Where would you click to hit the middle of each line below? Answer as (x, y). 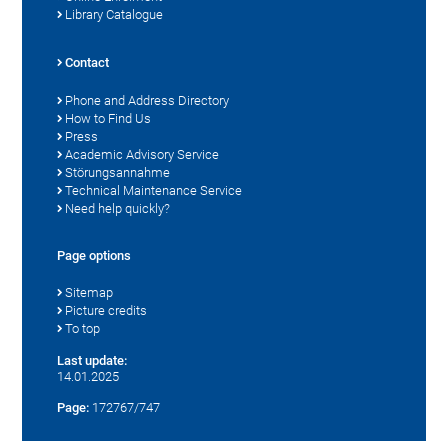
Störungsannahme (118, 172)
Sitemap (89, 292)
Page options (94, 255)
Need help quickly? (118, 208)
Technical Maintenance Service (154, 190)
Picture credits (106, 310)
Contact (87, 62)
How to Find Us (108, 118)
